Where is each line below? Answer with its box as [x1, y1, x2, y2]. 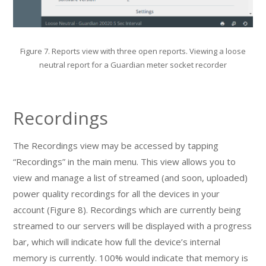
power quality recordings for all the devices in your [13, 188, 220, 200]
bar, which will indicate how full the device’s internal [13, 236, 221, 248]
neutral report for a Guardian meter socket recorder [39, 59, 227, 71]
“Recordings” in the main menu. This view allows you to [13, 156, 236, 168]
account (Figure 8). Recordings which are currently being [13, 204, 242, 216]
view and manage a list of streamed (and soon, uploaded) [13, 172, 248, 184]
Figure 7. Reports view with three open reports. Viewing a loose [20, 46, 246, 57]
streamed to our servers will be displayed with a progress [13, 220, 252, 232]
